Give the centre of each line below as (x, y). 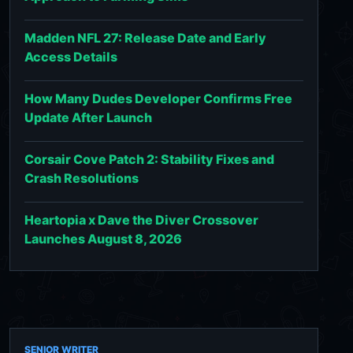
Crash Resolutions (82, 178)
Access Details (71, 56)
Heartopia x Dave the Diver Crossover (141, 219)
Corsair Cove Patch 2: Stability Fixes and (149, 159)
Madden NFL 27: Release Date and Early (145, 37)
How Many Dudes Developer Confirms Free (158, 98)
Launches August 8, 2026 (103, 238)
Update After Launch (88, 117)
